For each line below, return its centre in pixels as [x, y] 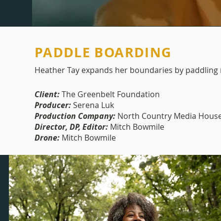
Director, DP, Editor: [71, 127]
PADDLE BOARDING [103, 52]
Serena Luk [92, 105]
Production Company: [75, 116]
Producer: [53, 105]
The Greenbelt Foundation [110, 94]
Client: [47, 94]
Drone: [47, 137]
